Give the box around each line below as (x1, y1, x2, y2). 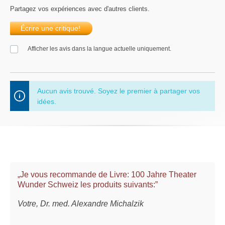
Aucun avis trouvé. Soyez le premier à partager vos (37, 86, 200, 95)
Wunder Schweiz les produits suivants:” (18, 180, 158, 189)
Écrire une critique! (21, 24, 80, 33)
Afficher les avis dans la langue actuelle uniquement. (28, 45, 171, 53)
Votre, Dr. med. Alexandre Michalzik (18, 199, 144, 208)
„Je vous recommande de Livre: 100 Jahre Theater (18, 170, 196, 179)
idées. (37, 97, 56, 105)
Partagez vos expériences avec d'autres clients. (10, 5, 150, 13)
